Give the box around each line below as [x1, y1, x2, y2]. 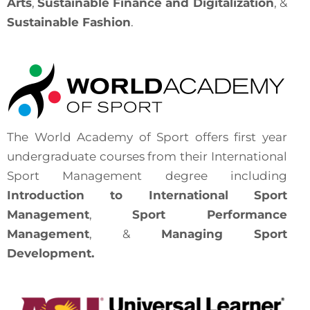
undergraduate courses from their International [7, 149, 287, 163]
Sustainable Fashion [7, 15, 131, 29]
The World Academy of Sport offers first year [7, 130, 287, 144]
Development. [7, 246, 94, 260]
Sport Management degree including [7, 169, 287, 183]
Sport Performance [132, 208, 287, 221]
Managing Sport [161, 227, 287, 241]
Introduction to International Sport [7, 188, 287, 202]
